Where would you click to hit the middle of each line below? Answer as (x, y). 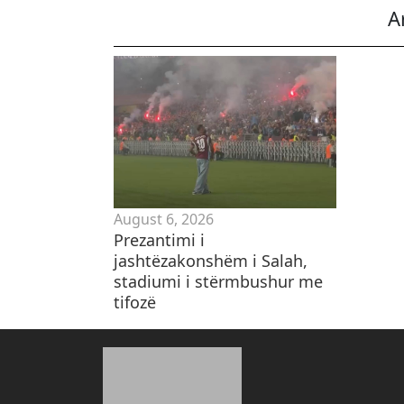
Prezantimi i (159, 239)
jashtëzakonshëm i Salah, (211, 260)
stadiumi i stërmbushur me (218, 281)
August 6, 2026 (164, 219)
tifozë (135, 302)
